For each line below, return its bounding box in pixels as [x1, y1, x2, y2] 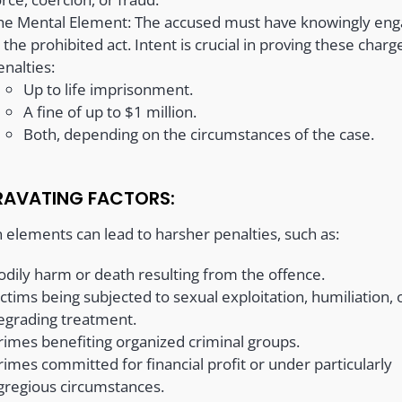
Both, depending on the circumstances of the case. [23, 123, 375, 144]
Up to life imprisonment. [23, 78, 194, 100]
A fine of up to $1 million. [23, 100, 197, 122]
